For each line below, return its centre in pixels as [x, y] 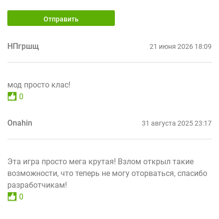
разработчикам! [37, 185]
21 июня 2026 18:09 [181, 46]
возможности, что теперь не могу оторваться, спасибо [107, 173]
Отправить [61, 19]
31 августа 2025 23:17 [177, 123]
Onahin [20, 123]
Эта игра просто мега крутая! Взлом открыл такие [100, 161]
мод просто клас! [39, 85]
